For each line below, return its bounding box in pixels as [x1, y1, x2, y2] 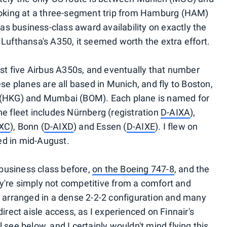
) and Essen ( [73, 121, 127, 132]
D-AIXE [126, 121, 155, 132]
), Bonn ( [10, 121, 44, 132]
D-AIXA [161, 107, 191, 118]
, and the [174, 164, 210, 174]
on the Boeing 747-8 [92, 164, 174, 174]
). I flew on [155, 121, 198, 132]
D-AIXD [44, 121, 74, 132]
